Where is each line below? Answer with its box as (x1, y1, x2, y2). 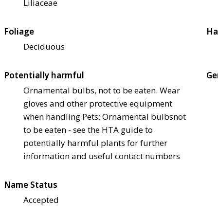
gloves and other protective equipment (23, 98, 172, 109)
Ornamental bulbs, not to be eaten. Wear (23, 85, 180, 96)
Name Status (4, 179, 57, 191)
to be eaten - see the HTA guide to (23, 124, 153, 136)
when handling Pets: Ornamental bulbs (23, 111, 173, 123)
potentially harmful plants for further (23, 137, 167, 149)
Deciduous (23, 41, 65, 53)
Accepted (23, 194, 59, 206)
